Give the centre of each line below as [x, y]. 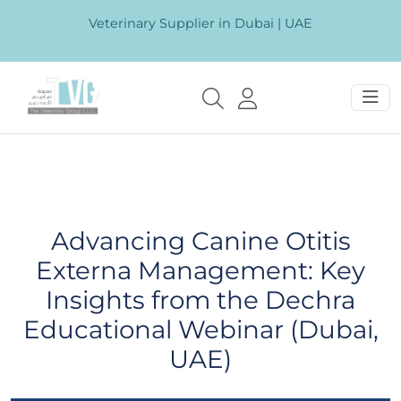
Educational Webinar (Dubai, [200, 329]
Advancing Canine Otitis [200, 240]
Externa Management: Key [200, 270]
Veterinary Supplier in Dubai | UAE [200, 23]
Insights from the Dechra [200, 299]
